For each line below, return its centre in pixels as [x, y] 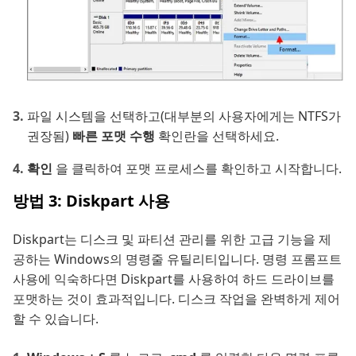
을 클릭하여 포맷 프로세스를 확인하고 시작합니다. [199, 169]
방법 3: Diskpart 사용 [91, 201]
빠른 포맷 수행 [115, 136]
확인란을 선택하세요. [219, 136]
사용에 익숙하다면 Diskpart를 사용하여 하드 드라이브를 [174, 279]
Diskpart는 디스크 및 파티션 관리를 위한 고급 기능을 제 [172, 240]
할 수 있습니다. [56, 319]
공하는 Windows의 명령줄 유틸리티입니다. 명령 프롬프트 [177, 259]
